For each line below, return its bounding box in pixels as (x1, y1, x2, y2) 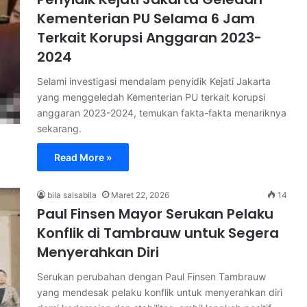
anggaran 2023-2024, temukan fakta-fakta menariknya (37, 106, 286, 119)
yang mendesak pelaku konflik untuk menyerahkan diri (37, 286, 282, 298)
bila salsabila (47, 189, 97, 200)
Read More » (54, 151, 112, 163)
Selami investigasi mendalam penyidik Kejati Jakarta (37, 75, 271, 87)
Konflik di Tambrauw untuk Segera (37, 223, 279, 243)
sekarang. (37, 122, 82, 134)
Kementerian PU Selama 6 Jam (37, 8, 255, 28)
